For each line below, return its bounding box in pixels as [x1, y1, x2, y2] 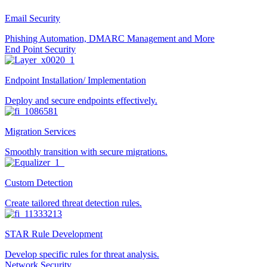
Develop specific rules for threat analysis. [5, 249, 159, 259]
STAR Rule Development [5, 229, 103, 239]
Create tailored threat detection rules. [5, 198, 142, 208]
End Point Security [5, 44, 76, 54]
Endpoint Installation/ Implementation [5, 75, 146, 85]
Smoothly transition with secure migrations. [5, 147, 167, 157]
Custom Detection [5, 178, 73, 188]
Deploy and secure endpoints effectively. [5, 95, 157, 105]
